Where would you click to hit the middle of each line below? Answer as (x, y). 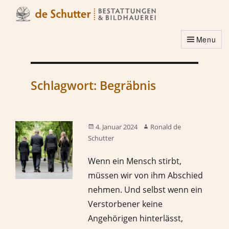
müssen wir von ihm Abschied (146, 176)
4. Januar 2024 (117, 127)
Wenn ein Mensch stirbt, (135, 161)
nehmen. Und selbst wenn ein (145, 190)
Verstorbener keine (125, 204)
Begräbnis (128, 86)
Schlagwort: (65, 86)
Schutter (101, 138)
